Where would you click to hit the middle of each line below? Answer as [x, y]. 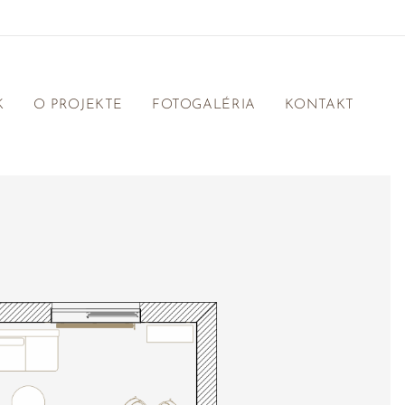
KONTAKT [319, 105]
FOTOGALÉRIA [204, 105]
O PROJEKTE [78, 105]
